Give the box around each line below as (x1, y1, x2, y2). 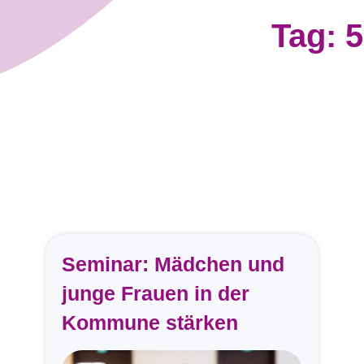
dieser (181, 303, 259, 333)
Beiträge (181, 264, 287, 294)
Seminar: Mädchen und (61, 253, 284, 275)
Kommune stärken (61, 311, 238, 334)
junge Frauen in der (61, 282, 249, 305)
